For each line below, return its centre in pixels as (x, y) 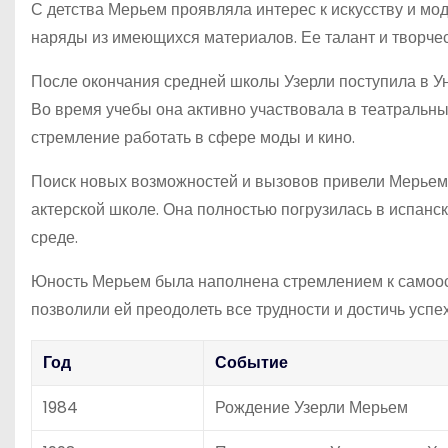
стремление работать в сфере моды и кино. (193, 137)
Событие (251, 362)
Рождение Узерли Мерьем (311, 407)
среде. (54, 237)
